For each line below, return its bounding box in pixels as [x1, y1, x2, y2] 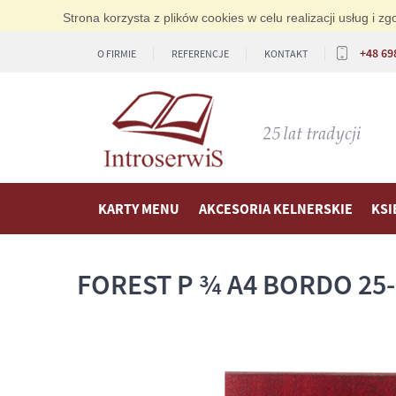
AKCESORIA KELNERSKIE [198, 200, 353, 217]
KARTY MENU [98, 200, 179, 217]
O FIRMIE [97, 46, 136, 60]
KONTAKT [264, 46, 308, 60]
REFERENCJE [171, 46, 229, 60]
